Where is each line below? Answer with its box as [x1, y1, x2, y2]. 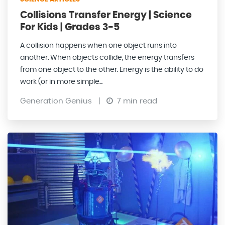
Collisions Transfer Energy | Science [20, 11, 192, 21]
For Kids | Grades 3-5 [20, 23, 120, 33]
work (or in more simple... [20, 78, 102, 86]
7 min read [115, 97, 157, 105]
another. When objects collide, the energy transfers [20, 54, 194, 62]
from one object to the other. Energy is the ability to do [20, 66, 203, 74]
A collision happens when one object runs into [20, 42, 177, 50]
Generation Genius [20, 97, 94, 105]
